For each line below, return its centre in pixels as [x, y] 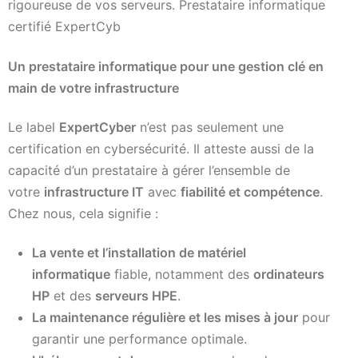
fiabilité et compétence [250, 191]
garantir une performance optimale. [139, 339]
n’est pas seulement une [210, 127]
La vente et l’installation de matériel [139, 253]
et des [72, 296]
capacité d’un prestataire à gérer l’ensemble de [149, 170]
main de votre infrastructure [93, 88]
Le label [34, 127]
